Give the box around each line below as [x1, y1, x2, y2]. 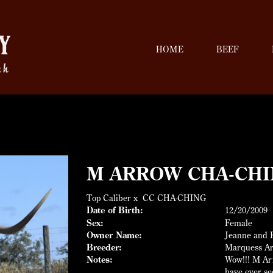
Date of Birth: [86, 205, 143, 216]
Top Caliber [86, 193, 131, 204]
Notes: [86, 254, 113, 265]
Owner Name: [86, 230, 142, 241]
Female [225, 218, 252, 229]
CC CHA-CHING [142, 193, 206, 204]
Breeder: [86, 242, 122, 253]
